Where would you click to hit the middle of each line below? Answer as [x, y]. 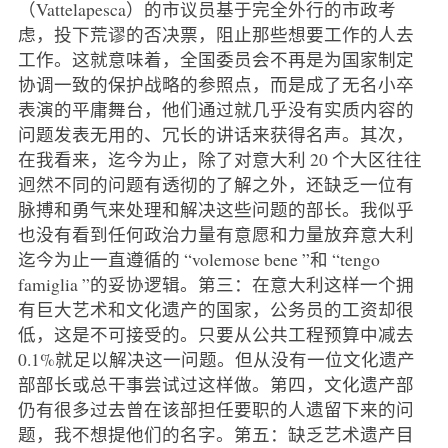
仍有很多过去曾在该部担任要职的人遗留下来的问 [215, 409]
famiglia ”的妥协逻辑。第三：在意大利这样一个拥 [215, 284]
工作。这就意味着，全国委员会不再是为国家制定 [215, 59]
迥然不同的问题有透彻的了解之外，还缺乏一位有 [215, 184]
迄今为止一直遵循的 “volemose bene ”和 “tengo [198, 259]
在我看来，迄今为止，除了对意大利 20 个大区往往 [219, 159]
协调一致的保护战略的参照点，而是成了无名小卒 [215, 84]
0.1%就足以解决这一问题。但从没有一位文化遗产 [216, 359]
